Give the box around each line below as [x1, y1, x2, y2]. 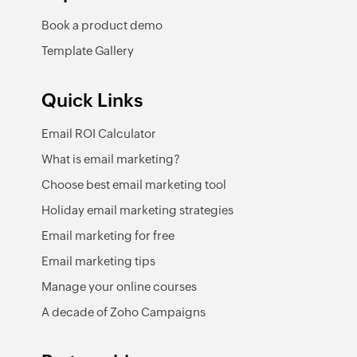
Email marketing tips [41, 254, 155, 268]
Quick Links [41, 90, 143, 111]
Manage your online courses [41, 280, 197, 293]
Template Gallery [41, 44, 134, 57]
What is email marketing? [41, 152, 180, 166]
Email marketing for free [41, 229, 175, 242]
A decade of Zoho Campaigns [41, 305, 206, 319]
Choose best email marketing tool [41, 178, 226, 191]
